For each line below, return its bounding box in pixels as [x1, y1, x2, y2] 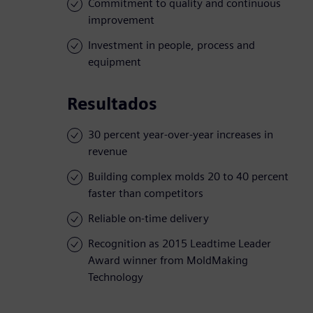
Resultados [67, 94, 157, 115]
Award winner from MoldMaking [88, 254, 248, 268]
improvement [88, 13, 154, 27]
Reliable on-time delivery [88, 212, 209, 226]
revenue [88, 145, 127, 159]
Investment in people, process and [88, 38, 255, 52]
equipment [88, 55, 141, 69]
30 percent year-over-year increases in [88, 128, 273, 142]
